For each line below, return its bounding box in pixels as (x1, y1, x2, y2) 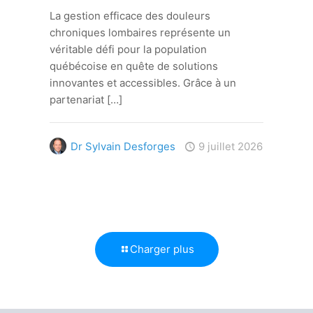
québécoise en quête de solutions (49, 59, 218, 73)
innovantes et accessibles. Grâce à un (49, 75, 236, 89)
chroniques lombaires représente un (49, 25, 231, 39)
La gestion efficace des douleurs (49, 8, 210, 22)
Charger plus (129, 242, 194, 256)
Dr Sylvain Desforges (70, 139, 175, 153)
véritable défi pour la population (49, 42, 207, 56)
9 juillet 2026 (198, 139, 263, 153)
